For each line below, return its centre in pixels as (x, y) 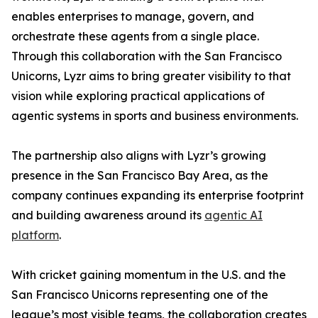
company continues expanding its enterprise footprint (158, 195)
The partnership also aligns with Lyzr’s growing (139, 155)
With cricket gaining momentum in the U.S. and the (149, 275)
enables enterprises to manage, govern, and (133, 16)
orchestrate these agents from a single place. (135, 36)
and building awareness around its (108, 215)
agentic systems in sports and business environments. (155, 116)
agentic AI (234, 215)
